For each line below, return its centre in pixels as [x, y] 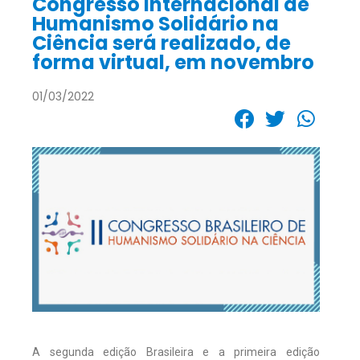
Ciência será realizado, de [162, 43]
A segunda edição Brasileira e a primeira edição [176, 352]
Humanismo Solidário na [155, 23]
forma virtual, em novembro [173, 62]
